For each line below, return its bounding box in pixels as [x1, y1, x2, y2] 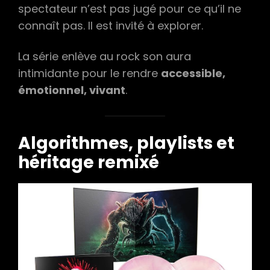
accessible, [161, 65, 225, 81]
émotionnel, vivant [18, 82, 125, 98]
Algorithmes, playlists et [18, 131, 234, 155]
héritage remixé [18, 151, 159, 175]
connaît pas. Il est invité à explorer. [18, 17, 203, 33]
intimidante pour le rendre [18, 65, 161, 81]
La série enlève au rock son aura [18, 48, 191, 64]
